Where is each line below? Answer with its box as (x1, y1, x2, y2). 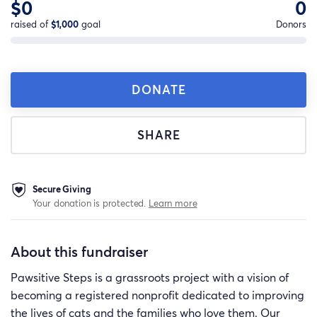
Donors (276, 18, 306, 30)
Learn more (149, 196, 197, 209)
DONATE (131, 81, 186, 98)
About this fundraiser (11, 241, 148, 262)
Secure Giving (32, 182, 91, 195)
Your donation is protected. (32, 196, 149, 209)
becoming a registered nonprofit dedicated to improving (11, 288, 304, 303)
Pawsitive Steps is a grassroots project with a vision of (11, 270, 289, 285)
